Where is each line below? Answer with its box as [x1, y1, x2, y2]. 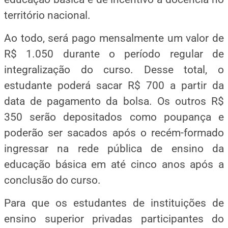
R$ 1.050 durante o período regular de [4, 48, 224, 61]
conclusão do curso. [4, 174, 101, 187]
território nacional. [4, 9, 91, 21]
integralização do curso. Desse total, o [4, 64, 224, 76]
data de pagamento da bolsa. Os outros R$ [4, 95, 224, 108]
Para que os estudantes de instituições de [4, 197, 224, 210]
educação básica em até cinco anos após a [4, 158, 224, 171]
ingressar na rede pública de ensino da [4, 142, 224, 155]
